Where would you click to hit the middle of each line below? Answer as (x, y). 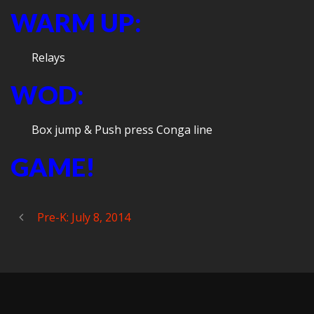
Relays (48, 57)
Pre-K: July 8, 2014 (84, 217)
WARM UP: (76, 22)
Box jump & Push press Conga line (122, 130)
